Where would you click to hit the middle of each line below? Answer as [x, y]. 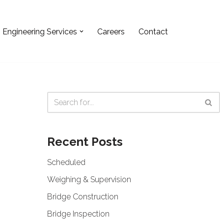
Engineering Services [40, 31]
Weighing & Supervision [89, 180]
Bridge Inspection [78, 214]
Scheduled [66, 163]
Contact [153, 31]
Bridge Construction [82, 197]
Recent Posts [85, 142]
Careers [111, 31]
